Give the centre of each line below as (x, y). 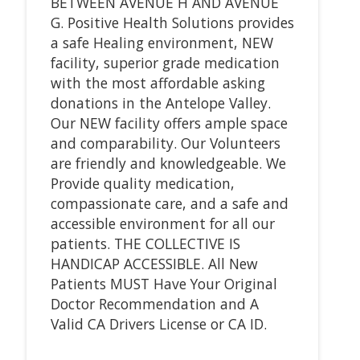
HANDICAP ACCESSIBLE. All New (154, 263)
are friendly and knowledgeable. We (168, 163)
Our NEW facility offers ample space (169, 123)
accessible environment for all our (162, 223)
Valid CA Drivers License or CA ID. (158, 323)
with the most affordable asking (157, 82)
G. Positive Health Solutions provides (172, 22)
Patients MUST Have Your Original (164, 283)
